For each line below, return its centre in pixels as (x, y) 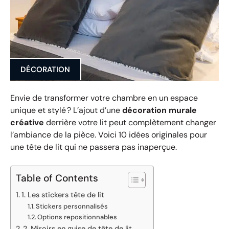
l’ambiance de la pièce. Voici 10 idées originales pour (109, 134)
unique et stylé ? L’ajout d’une (66, 110)
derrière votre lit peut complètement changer (130, 122)
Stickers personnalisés (72, 206)
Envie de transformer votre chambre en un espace (104, 98)
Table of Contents (57, 178)
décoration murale (159, 110)
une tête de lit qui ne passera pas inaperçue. (94, 147)
